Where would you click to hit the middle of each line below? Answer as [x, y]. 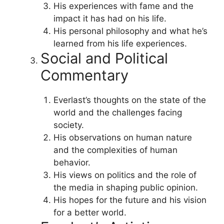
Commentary [84, 75]
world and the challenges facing [117, 112]
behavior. [72, 162]
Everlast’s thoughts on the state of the [129, 100]
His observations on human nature [122, 137]
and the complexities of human [115, 150]
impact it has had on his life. [110, 18]
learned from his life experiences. [120, 43]
